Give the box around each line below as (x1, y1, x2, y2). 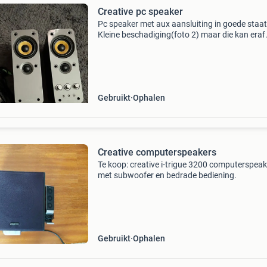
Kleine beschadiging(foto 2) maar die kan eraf (97, 30, 265, 39)
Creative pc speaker (97, 6, 183, 17)
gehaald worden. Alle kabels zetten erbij (97, 41, 243, 50)
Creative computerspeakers (97, 147, 216, 158)
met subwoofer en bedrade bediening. (97, 170, 237, 180)
